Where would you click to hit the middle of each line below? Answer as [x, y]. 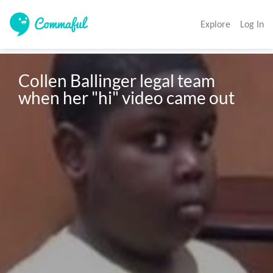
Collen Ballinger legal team [117, 81]
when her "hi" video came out [127, 98]
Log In [252, 24]
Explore [215, 24]
